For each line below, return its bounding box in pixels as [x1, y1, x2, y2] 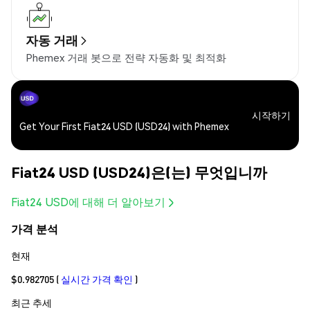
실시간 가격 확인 [61, 272, 133, 285]
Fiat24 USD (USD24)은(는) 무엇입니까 [11, 162, 267, 181]
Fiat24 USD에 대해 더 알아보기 [11, 194, 165, 210]
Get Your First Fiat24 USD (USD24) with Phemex [19, 120, 229, 133]
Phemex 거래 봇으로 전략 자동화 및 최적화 [26, 51, 226, 65]
